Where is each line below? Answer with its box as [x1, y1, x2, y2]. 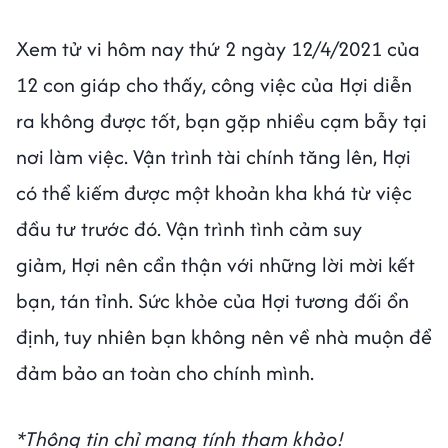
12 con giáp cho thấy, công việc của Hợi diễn [16, 69, 412, 99]
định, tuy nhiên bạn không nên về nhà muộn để [16, 321, 432, 351]
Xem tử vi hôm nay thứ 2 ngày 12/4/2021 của [16, 33, 420, 63]
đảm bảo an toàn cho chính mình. [16, 357, 314, 387]
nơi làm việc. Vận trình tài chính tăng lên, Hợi [16, 141, 411, 171]
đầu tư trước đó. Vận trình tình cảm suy [16, 213, 362, 243]
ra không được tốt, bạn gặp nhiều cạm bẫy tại [16, 105, 427, 135]
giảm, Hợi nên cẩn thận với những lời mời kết [16, 249, 415, 279]
